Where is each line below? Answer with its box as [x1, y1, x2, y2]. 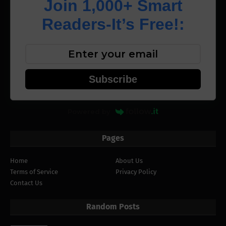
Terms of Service [10, 167, 58, 176]
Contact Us [10, 179, 42, 187]
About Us [116, 156, 143, 164]
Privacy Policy [116, 167, 156, 176]
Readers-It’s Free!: [41, 15, 185, 34]
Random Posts [86, 201, 140, 211]
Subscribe [89, 74, 137, 85]
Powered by [67, 107, 110, 116]
